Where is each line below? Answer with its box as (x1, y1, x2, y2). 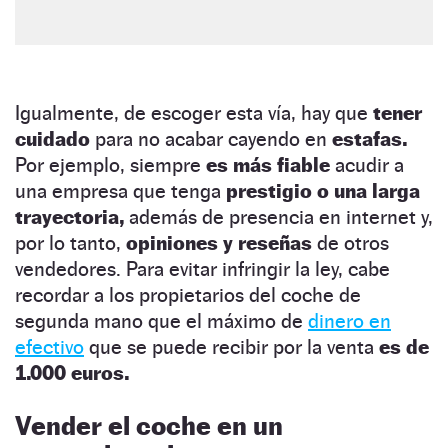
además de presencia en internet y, (124, 204, 433, 229)
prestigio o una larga (226, 178, 420, 203)
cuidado (15, 126, 90, 151)
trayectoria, (15, 204, 124, 229)
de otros (317, 230, 389, 255)
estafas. (332, 126, 407, 151)
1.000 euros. (15, 360, 129, 385)
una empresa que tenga (15, 178, 226, 203)
